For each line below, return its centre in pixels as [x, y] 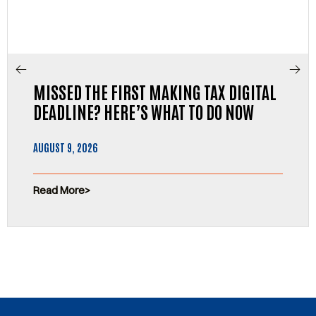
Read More [59, 190]
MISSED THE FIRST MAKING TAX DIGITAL [155, 91]
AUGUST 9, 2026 [65, 147]
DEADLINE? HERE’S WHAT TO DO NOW [144, 111]
